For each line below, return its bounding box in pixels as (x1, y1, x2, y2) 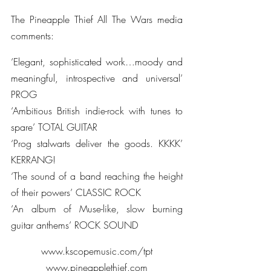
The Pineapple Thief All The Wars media (11, 13, 183, 26)
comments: (11, 29, 54, 42)
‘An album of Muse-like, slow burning (11, 202, 183, 215)
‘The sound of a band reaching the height (11, 169, 183, 183)
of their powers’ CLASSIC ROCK (11, 186, 141, 199)
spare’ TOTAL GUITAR (11, 120, 97, 134)
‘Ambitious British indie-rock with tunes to (11, 104, 183, 117)
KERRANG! (11, 153, 56, 166)
